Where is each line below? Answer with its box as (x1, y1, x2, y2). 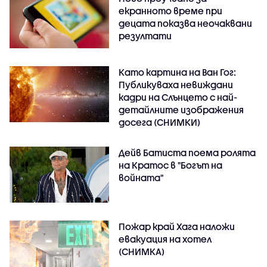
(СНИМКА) (119, 246, 165, 257)
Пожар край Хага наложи (119, 221, 235, 232)
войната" (119, 172, 164, 184)
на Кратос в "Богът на (119, 160, 223, 171)
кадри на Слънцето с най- (119, 92, 238, 103)
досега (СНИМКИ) (119, 117, 201, 128)
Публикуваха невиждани (119, 79, 234, 91)
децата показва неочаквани (119, 18, 253, 29)
